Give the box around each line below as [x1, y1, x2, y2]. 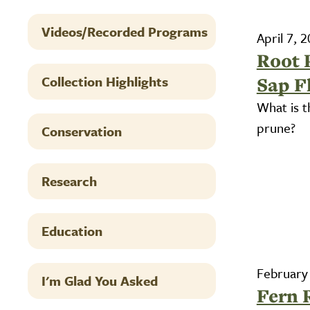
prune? [256, 118, 295, 137]
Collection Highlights [42, 72, 168, 91]
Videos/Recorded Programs [42, 22, 208, 41]
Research [42, 172, 97, 190]
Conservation [42, 122, 122, 140]
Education [42, 221, 102, 240]
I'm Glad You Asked [42, 271, 158, 290]
